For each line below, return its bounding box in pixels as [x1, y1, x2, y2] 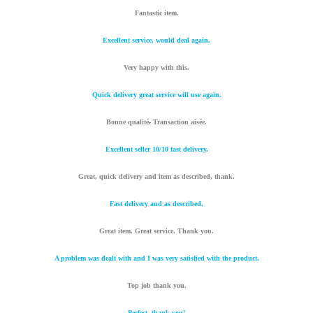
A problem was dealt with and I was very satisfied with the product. [54, 254, 259, 263]
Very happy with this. [124, 64, 189, 72]
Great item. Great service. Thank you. [99, 227, 214, 235]
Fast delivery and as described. [110, 200, 203, 208]
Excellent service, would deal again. [103, 36, 210, 45]
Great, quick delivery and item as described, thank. [78, 173, 235, 181]
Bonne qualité [106, 118, 149, 126]
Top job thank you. [126, 282, 187, 290]
